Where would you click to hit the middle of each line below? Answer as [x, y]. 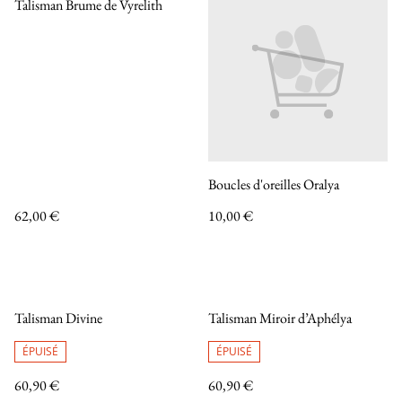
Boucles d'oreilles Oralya [274, 184]
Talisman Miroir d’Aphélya [280, 318]
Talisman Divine [58, 318]
